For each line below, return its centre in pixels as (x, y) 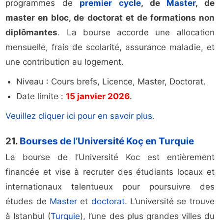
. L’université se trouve (169, 202)
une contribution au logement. (65, 62)
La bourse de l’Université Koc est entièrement (110, 157)
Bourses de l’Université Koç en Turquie (107, 141)
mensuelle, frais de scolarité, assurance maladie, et (110, 47)
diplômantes (32, 33)
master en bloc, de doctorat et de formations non (110, 18)
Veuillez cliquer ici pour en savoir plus (79, 116)
